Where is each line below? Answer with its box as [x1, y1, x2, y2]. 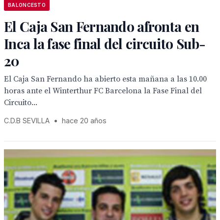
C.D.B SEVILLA [4, 116, 50, 125]
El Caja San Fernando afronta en [4, 17, 199, 35]
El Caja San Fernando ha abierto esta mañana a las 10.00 [4, 74, 207, 84]
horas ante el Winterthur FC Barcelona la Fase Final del [4, 86, 202, 96]
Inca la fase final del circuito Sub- [4, 34, 206, 53]
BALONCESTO [8, 2, 46, 8]
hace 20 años [62, 116, 107, 125]
